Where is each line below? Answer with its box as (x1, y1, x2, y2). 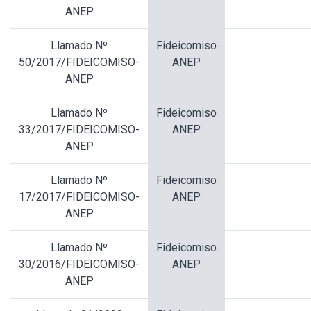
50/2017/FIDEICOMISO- (19, 56, 140, 69)
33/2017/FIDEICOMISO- (19, 123, 140, 137)
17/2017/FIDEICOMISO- (19, 190, 140, 204)
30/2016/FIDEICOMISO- (19, 258, 140, 271)
